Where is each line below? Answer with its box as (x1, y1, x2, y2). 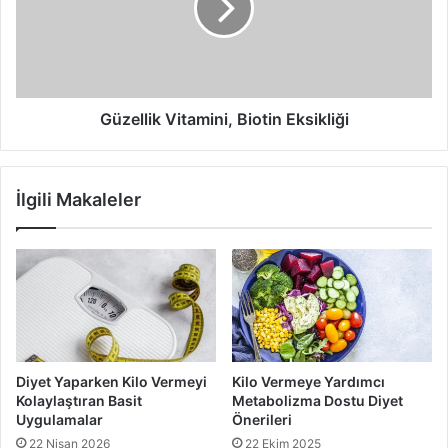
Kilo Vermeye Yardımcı (232, 372, 385, 390)
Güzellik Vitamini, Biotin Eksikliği (99, 108, 349, 129)
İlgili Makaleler (16, 188, 141, 210)
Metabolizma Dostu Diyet (232, 391, 403, 409)
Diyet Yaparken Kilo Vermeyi (16, 372, 207, 390)
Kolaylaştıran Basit (16, 391, 142, 409)
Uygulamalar (16, 410, 103, 428)
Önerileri (232, 410, 292, 428)
